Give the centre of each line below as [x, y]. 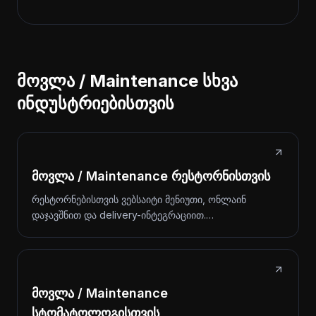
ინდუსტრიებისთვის [96, 103]
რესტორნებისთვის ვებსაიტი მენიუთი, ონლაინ [139, 199]
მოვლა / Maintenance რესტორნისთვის [151, 176]
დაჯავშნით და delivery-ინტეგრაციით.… [123, 215]
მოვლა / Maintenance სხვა [127, 81]
